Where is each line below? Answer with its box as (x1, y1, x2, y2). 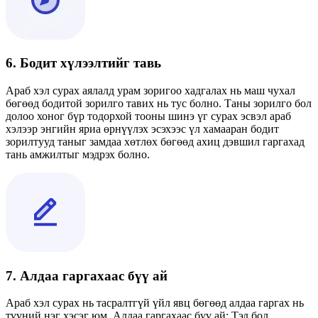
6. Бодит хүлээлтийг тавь (6, 55, 161, 71)
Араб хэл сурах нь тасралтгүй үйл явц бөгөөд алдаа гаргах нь (6, 297, 304, 309)
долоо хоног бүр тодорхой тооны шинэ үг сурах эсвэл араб (6, 110, 291, 122)
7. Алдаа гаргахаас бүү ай (6, 268, 168, 283)
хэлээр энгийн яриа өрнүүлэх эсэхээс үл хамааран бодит (6, 123, 279, 135)
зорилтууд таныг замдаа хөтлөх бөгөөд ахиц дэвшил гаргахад (6, 136, 305, 148)
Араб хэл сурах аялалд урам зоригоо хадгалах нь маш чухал (6, 84, 295, 97)
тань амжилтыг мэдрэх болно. (6, 148, 150, 160)
